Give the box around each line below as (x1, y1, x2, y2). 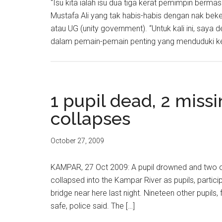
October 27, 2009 (51, 137, 104, 145)
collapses (51, 108, 130, 129)
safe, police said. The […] (51, 201, 135, 211)
